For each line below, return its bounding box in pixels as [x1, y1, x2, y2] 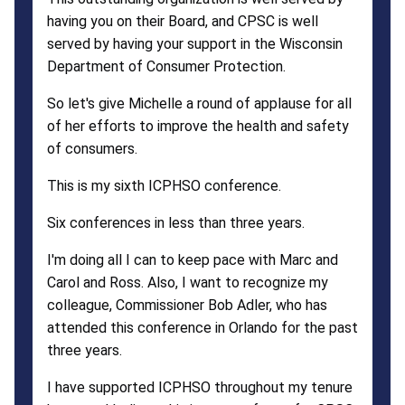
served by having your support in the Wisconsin [47, 34, 343, 52]
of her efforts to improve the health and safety [47, 117, 349, 135]
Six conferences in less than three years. [47, 213, 305, 231]
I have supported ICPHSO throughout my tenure [47, 378, 353, 396]
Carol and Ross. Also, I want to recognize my [47, 273, 328, 291]
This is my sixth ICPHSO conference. [47, 176, 281, 194]
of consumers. [47, 139, 137, 157]
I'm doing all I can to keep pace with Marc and [47, 250, 338, 268]
